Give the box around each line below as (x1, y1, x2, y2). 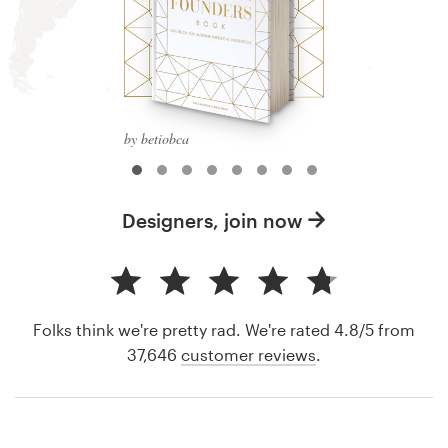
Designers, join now (122, 208, 302, 232)
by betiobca (124, 128, 189, 148)
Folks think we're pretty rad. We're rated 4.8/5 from (33, 319, 415, 339)
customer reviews (181, 344, 316, 364)
